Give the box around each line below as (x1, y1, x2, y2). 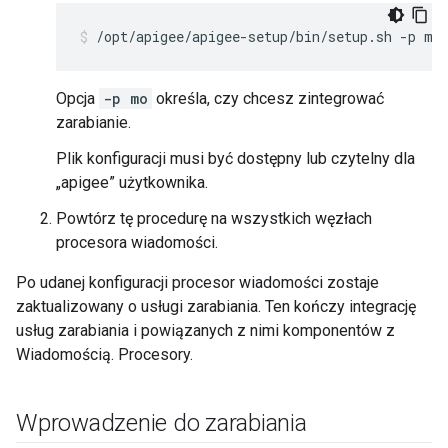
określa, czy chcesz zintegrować (152, 89, 384, 108)
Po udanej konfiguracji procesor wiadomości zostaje (16, 273, 379, 292)
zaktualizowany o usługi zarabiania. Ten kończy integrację (16, 297, 416, 316)
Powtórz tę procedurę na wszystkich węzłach (56, 209, 372, 228)
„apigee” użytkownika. (56, 173, 208, 192)
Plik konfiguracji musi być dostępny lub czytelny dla (56, 149, 415, 168)
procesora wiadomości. (56, 233, 218, 252)
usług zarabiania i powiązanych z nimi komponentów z (16, 321, 395, 340)
